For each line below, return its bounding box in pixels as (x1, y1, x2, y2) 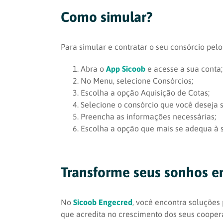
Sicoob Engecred (73, 197, 132, 207)
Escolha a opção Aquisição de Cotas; (81, 88, 210, 98)
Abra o (81, 64, 106, 74)
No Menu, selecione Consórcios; (81, 76, 193, 86)
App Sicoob (106, 64, 145, 74)
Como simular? (61, 9, 152, 25)
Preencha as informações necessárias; (81, 112, 216, 121)
